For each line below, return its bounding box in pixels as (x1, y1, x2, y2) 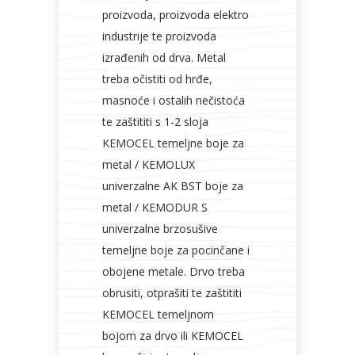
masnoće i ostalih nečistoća (102, 93, 245, 108)
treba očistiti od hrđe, (102, 71, 212, 86)
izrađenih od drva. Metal (102, 50, 226, 65)
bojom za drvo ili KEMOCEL (102, 328, 243, 343)
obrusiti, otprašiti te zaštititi (102, 285, 242, 300)
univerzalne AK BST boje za (102, 178, 243, 193)
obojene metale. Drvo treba (102, 264, 245, 279)
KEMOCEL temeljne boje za (102, 136, 244, 151)
